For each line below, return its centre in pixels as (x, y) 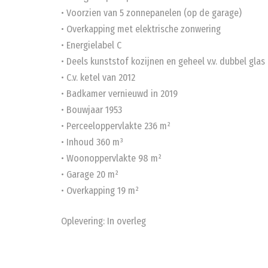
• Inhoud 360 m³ (92, 142)
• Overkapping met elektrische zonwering (141, 29)
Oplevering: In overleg (103, 221)
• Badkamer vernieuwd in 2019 (119, 94)
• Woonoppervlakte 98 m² (111, 158)
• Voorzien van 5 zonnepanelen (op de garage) (151, 13)
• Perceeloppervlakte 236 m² (116, 126)
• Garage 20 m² (90, 174)
